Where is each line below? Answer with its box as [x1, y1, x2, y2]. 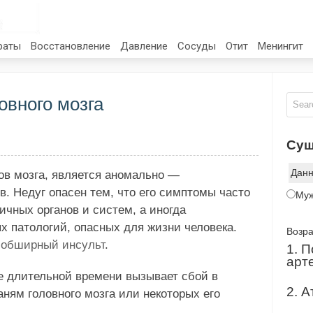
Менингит [258, 40, 303, 53]
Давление [120, 40, 168, 53]
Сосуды [177, 40, 216, 53]
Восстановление [31, 40, 110, 53]
